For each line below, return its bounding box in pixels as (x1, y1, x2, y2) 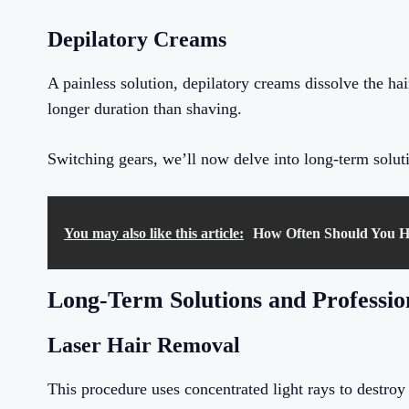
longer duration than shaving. (47, 100, 242, 119)
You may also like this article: (64, 225, 244, 242)
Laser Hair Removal (47, 333, 240, 358)
